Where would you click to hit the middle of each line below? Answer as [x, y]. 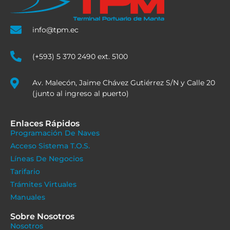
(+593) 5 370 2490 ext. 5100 [80, 56]
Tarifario [25, 172]
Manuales [28, 197]
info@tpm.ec [55, 30]
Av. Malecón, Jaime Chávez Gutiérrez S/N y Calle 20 [123, 83]
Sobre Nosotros [42, 217]
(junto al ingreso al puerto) [80, 94]
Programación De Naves [55, 133]
